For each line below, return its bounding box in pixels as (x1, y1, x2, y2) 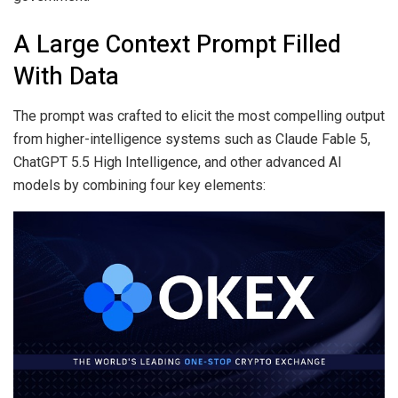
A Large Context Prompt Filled (13, 26, 341, 62)
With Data (13, 58, 119, 94)
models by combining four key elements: (13, 176, 266, 194)
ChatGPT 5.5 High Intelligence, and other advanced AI (13, 153, 342, 171)
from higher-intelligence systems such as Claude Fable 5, (13, 130, 370, 147)
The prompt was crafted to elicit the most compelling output (13, 107, 385, 124)
